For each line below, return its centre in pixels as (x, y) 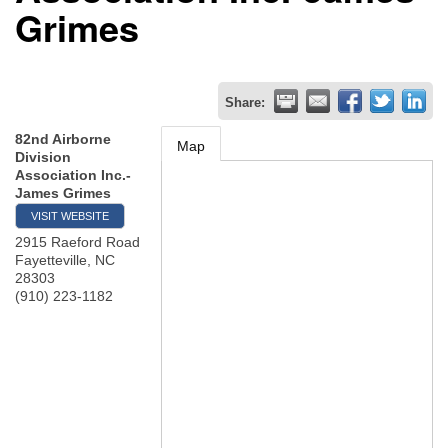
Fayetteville (51, 260)
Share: (245, 103)
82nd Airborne (63, 139)
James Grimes (63, 193)
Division (43, 157)
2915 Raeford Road (77, 242)
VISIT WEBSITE (70, 216)
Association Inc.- (73, 175)
